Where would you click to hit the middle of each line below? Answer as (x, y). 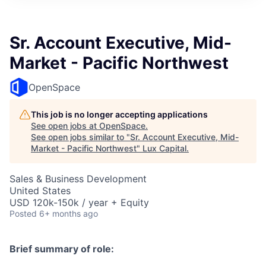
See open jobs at (65, 126)
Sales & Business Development (78, 179)
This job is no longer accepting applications (119, 114)
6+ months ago (69, 213)
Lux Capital (164, 148)
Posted (23, 213)
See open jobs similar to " (80, 137)
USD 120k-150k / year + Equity (79, 202)
